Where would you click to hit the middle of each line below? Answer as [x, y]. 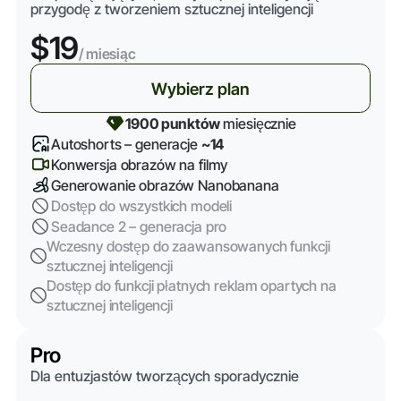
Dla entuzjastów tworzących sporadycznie [164, 376]
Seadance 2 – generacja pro [139, 226]
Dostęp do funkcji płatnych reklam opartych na [191, 286]
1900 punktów [173, 123]
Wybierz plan [200, 88]
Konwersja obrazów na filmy [139, 164]
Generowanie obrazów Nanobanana [165, 185]
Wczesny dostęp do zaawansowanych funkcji [188, 247]
